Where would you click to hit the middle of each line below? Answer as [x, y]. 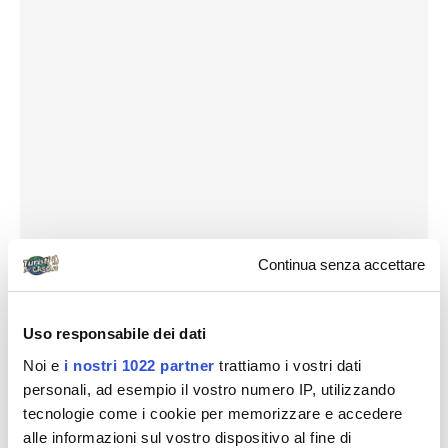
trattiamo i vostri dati [288, 365]
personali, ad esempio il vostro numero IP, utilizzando [209, 389]
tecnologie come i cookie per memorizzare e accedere [213, 413]
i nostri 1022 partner [139, 365]
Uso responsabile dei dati [115, 333]
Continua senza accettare [341, 265]
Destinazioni [60, 324]
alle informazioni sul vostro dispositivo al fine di [187, 437]
